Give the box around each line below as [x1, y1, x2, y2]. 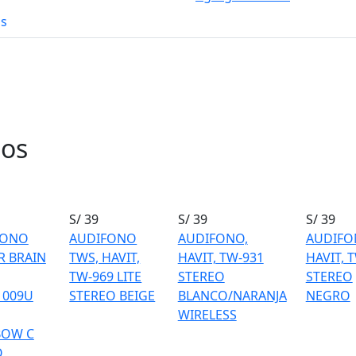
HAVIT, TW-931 [177, 249, 264, 266]
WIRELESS [177, 306, 237, 323]
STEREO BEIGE [69, 287, 156, 304]
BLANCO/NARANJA [177, 287, 287, 304]
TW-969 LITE [69, 268, 142, 285]
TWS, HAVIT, [69, 249, 141, 266]
